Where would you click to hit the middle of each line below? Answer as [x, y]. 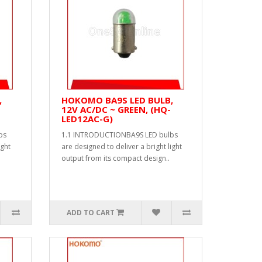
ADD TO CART [90, 213]
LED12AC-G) [87, 119]
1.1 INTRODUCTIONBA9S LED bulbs [119, 135]
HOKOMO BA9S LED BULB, [117, 100]
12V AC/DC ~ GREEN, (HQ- [116, 109]
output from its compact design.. [115, 158]
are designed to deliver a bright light [121, 146]
